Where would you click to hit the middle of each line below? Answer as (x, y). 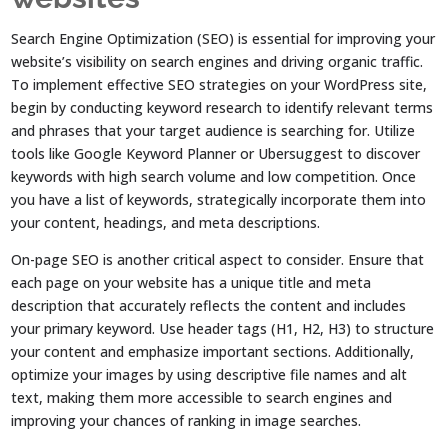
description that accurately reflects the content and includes (209, 305)
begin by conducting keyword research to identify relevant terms (222, 107)
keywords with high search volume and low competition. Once (214, 176)
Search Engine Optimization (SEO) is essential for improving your (223, 38)
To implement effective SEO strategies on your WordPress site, (219, 84)
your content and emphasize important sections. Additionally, (213, 351)
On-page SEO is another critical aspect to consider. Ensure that (218, 259)
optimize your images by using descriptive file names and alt (209, 374)
